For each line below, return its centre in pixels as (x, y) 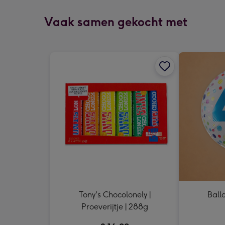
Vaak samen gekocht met (116, 22)
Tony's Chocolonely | (115, 195)
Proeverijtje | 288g (115, 207)
